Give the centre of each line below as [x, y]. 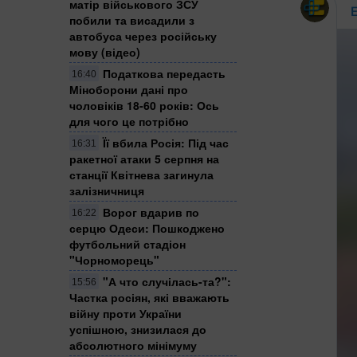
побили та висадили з [132, 20]
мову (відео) [105, 51]
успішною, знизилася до [138, 329]
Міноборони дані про [129, 89]
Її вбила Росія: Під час [166, 142]
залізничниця [107, 190]
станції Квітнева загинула [141, 174]
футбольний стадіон [127, 243]
